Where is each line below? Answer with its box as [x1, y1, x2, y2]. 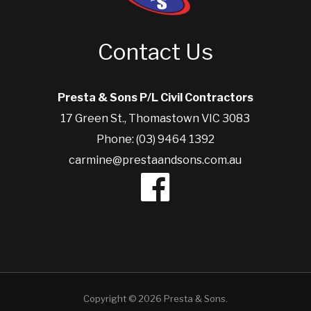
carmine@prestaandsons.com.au [69, 153, 242, 167]
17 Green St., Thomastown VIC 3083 [60, 111, 251, 125]
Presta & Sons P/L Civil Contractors [57, 90, 253, 104]
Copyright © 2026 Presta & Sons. [83, 292, 228, 304]
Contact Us [97, 37, 213, 65]
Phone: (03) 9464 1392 [96, 132, 215, 146]
